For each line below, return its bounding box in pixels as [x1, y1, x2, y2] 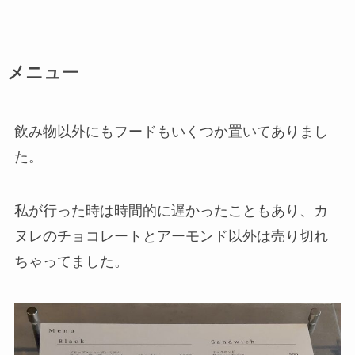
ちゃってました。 [13, 253, 128, 269]
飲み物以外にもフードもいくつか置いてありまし [13, 124, 328, 140]
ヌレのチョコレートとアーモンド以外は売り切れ [13, 227, 328, 244]
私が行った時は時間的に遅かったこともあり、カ [13, 202, 328, 219]
